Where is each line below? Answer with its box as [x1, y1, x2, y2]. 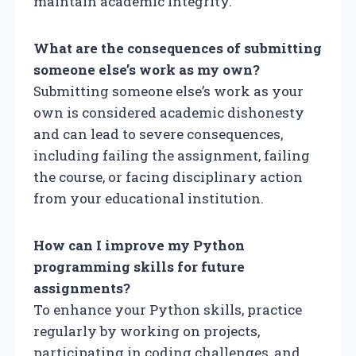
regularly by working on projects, [33, 321, 260, 340]
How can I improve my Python [33, 235, 245, 254]
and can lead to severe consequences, [33, 124, 283, 143]
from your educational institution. [33, 188, 264, 207]
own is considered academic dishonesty [33, 103, 304, 122]
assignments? [33, 278, 130, 297]
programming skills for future [33, 257, 245, 276]
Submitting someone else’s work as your [33, 81, 304, 100]
